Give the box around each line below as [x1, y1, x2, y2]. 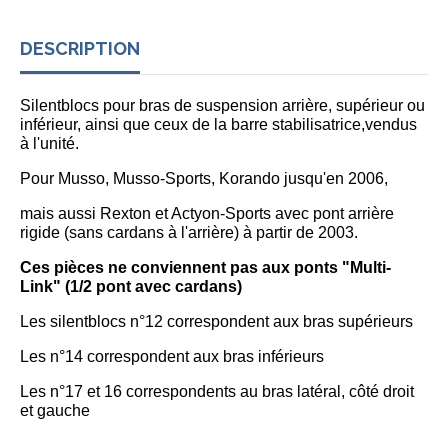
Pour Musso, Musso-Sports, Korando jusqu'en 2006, [20, 170, 388, 188]
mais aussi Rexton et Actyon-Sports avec [20, 205, 313, 223]
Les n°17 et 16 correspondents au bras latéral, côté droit [20, 383, 414, 401]
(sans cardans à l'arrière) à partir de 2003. [64, 224, 358, 242]
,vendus [361, 116, 417, 134]
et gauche [20, 402, 94, 420]
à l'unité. [20, 135, 79, 153]
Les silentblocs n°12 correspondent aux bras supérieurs [20, 313, 413, 331]
